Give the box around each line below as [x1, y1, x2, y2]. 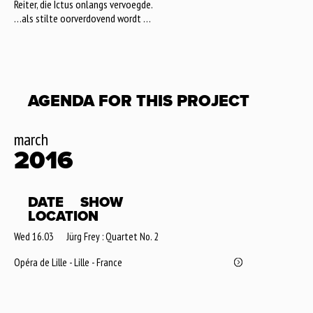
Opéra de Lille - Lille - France [14, 256, 122, 270]
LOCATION [28, 208, 99, 226]
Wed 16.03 [14, 230, 54, 244]
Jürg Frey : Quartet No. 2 [66, 230, 159, 244]
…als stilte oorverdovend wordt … [14, 11, 151, 26]
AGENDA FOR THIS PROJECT [28, 92, 249, 112]
